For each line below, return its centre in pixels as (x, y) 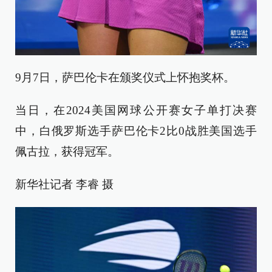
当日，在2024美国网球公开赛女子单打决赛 (136, 110)
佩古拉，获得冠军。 (67, 152)
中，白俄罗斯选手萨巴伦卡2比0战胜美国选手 (136, 131)
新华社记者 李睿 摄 (64, 185)
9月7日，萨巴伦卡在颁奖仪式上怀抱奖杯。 (125, 78)
